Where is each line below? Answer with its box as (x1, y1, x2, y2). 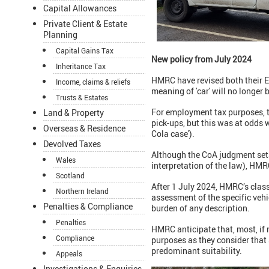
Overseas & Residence (43, 122, 125, 134)
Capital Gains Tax (56, 46, 113, 56)
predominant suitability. (151, 245, 244, 257)
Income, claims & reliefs (56, 77, 130, 87)
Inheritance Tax (56, 61, 106, 71)
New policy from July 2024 (151, 53, 252, 65)
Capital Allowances (43, 2, 116, 14)
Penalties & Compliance (43, 201, 133, 213)
